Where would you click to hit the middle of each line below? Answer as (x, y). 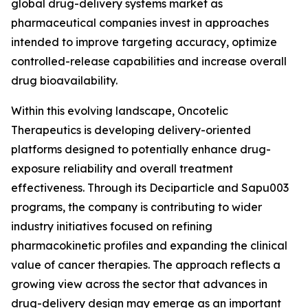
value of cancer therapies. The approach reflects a (146, 265)
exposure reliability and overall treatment (122, 168)
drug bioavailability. (64, 80)
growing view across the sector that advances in (139, 284)
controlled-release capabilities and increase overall (149, 61)
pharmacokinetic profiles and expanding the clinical (149, 245)
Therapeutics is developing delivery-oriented (131, 130)
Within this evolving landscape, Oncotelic (120, 111)
